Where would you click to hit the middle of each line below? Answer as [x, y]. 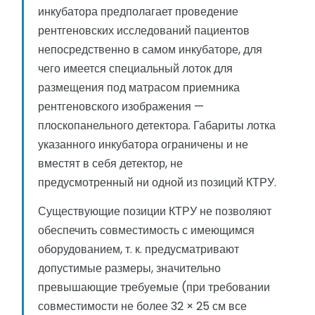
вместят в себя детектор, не [110, 164]
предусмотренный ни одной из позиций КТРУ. [157, 183]
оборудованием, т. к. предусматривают [139, 250]
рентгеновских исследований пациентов [144, 31]
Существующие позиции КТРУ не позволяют [155, 212]
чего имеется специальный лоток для [135, 69]
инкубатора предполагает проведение [138, 12]
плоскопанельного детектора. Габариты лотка [157, 126]
